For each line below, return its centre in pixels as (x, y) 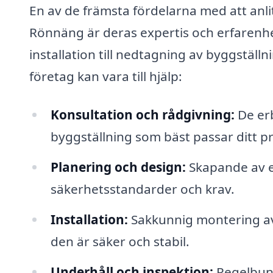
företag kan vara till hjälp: (106, 76)
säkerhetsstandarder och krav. (142, 189)
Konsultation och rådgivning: (142, 115)
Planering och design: (118, 167)
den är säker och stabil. (120, 241)
